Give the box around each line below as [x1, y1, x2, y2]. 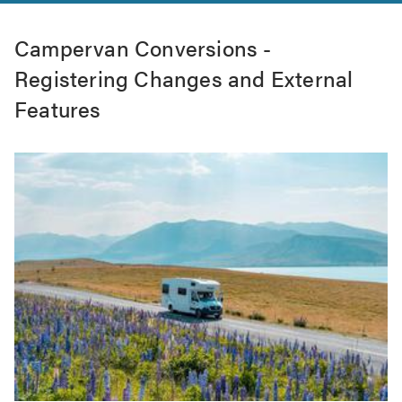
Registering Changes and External [14, 63, 354, 93]
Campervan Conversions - [14, 32, 272, 63]
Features [14, 93, 101, 124]
